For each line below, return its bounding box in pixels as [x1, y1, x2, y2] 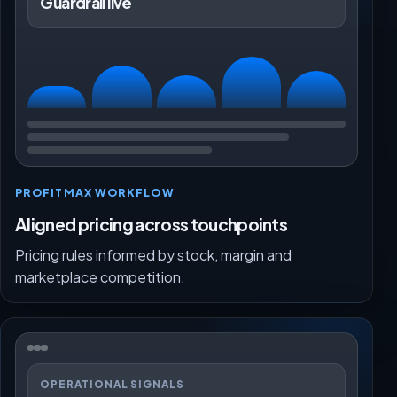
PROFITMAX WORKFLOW [15, 184, 175, 199]
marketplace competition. [15, 267, 185, 286]
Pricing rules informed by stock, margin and [15, 245, 292, 264]
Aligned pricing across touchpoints [15, 213, 288, 235]
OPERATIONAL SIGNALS [40, 377, 184, 391]
